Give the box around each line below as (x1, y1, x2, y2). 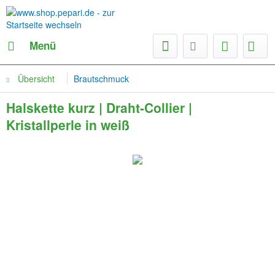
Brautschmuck (74, 72, 129, 85)
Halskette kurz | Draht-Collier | (6, 98, 192, 117)
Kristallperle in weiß (6, 115, 130, 134)
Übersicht (18, 72, 55, 85)
